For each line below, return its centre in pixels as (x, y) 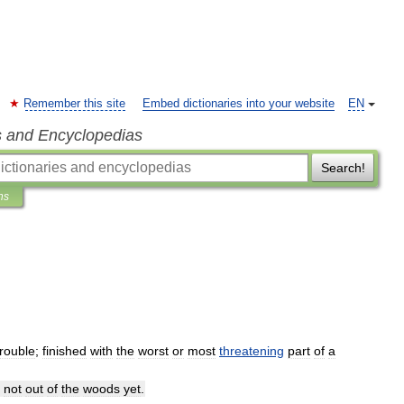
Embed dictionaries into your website (239, 104)
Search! (343, 168)
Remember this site (74, 104)
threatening (252, 351)
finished (64, 351)
